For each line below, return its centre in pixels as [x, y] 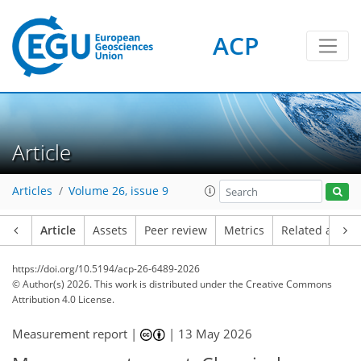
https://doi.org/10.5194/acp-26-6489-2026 [106, 269]
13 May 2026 [216, 334]
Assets [110, 230]
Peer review [176, 230]
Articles [32, 191]
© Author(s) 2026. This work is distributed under [120, 284]
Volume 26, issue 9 [118, 191]
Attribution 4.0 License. [63, 299]
